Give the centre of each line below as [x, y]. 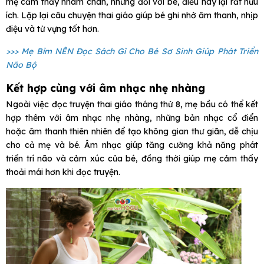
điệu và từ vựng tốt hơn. [52, 29]
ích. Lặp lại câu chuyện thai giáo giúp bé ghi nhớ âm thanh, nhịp [132, 16]
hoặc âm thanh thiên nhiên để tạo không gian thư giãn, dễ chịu [132, 132]
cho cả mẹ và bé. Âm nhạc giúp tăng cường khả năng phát [132, 145]
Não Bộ [21, 65]
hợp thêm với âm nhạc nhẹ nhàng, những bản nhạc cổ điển [132, 118]
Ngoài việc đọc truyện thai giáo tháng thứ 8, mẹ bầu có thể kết [132, 105]
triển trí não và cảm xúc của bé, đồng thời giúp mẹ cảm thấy [132, 159]
